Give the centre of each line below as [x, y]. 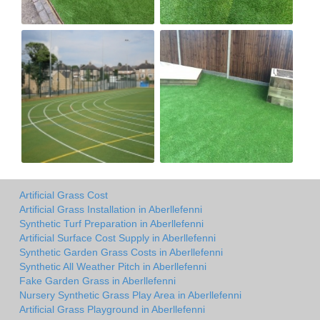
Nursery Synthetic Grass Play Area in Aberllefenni [130, 295]
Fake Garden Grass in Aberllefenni [97, 281]
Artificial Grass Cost [64, 195]
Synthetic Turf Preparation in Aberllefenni [111, 224]
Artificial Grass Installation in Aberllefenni [111, 210]
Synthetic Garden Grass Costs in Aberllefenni [121, 252]
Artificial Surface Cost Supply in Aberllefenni [117, 238]
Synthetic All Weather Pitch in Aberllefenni [113, 267]
